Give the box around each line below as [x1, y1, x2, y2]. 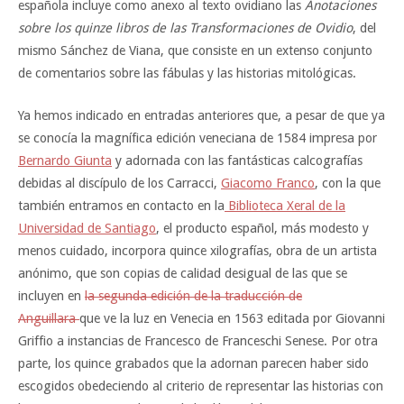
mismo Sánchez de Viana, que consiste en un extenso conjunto [18, 43, 372, 59]
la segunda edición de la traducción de [85, 288, 302, 303]
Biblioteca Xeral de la [225, 197, 345, 213]
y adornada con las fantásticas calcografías [112, 152, 363, 168]
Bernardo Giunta [18, 152, 112, 168]
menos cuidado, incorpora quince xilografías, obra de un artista [18, 243, 377, 258]
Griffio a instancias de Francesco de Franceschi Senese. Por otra [18, 333, 378, 348]
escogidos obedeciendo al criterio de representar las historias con [18, 378, 383, 393]
